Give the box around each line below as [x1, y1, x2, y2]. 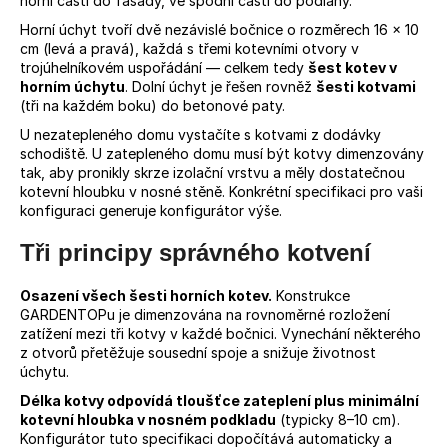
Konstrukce [272, 287, 350, 305]
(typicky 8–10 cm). [276, 411, 400, 429]
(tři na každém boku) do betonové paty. [20, 97, 285, 115]
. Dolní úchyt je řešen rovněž [125, 78, 316, 96]
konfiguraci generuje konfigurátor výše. [20, 202, 282, 220]
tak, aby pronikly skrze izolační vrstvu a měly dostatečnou [20, 164, 405, 182]
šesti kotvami [316, 78, 416, 96]
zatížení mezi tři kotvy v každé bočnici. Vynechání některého [20, 325, 421, 343]
